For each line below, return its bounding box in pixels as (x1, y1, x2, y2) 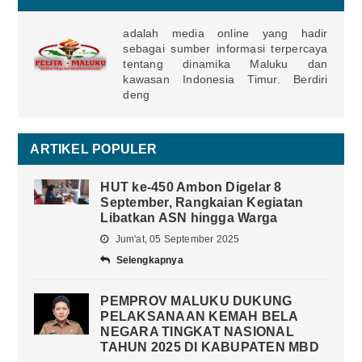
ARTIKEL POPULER (30, 142, 158, 157)
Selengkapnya (116, 255, 183, 267)
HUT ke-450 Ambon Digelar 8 (100, 180, 282, 195)
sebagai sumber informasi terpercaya (123, 42, 328, 56)
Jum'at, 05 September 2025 (112, 234, 240, 246)
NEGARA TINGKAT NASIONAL (100, 325, 294, 339)
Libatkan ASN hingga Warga (100, 211, 278, 225)
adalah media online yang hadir (123, 27, 328, 40)
